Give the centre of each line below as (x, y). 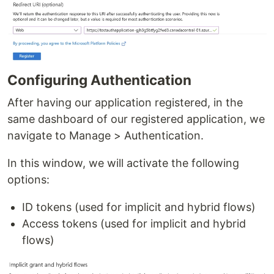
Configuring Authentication (99, 80)
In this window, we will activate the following (123, 163)
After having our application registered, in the (125, 103)
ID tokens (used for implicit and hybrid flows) (139, 207)
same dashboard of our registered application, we (136, 119)
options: (28, 180)
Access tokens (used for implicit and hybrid (134, 224)
